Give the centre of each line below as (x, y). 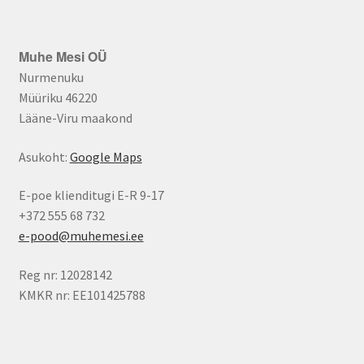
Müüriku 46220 (58, 98)
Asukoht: (44, 156)
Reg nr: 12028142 (65, 275)
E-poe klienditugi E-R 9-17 (91, 195)
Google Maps (106, 156)
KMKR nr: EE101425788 (82, 295)
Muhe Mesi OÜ (63, 57)
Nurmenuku (51, 78)
